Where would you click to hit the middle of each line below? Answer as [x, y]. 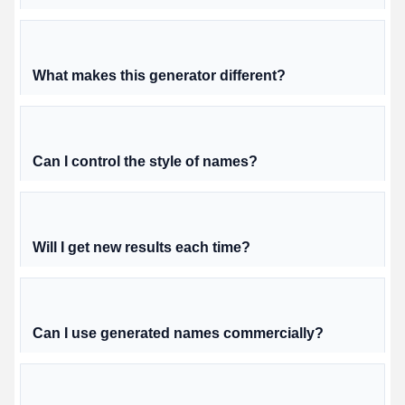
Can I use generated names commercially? [178, 334]
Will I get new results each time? [141, 248]
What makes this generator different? [159, 76]
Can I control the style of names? [145, 162]
